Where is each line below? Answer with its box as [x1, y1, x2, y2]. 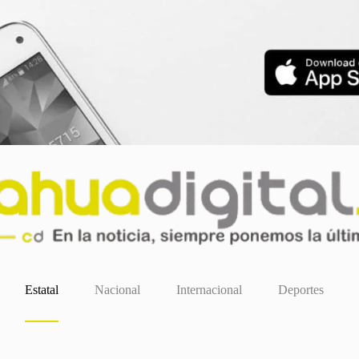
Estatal [24, 283, 58, 297]
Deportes [277, 283, 324, 297]
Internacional [175, 283, 242, 297]
